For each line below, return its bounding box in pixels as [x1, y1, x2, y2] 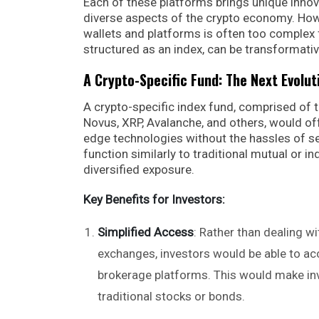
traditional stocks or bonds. [98, 288, 245, 303]
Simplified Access [98, 224, 194, 239]
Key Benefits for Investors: [83, 192, 225, 206]
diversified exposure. [83, 162, 194, 177]
